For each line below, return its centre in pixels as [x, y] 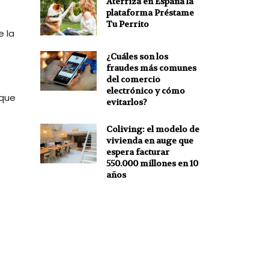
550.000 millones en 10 [152, 163]
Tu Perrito [127, 24]
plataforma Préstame [150, 13]
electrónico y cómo [145, 90]
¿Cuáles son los [137, 56]
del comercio [133, 79]
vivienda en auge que [150, 140]
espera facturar [138, 152]
